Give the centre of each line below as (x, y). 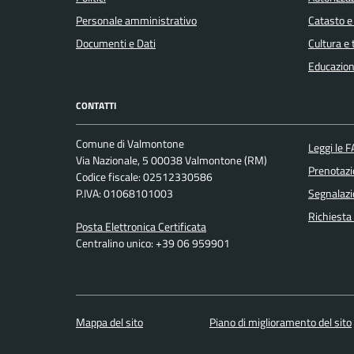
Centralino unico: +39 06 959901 (153, 244)
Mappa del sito (109, 323)
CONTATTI (96, 105)
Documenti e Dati (116, 43)
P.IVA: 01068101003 (124, 194)
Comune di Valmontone (130, 144)
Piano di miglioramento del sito (281, 323)
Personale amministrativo (136, 20)
